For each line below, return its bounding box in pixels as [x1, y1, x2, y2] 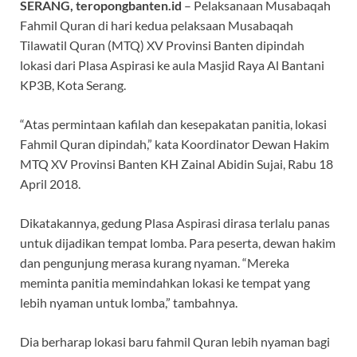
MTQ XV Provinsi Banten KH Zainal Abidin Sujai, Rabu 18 [20, 156, 333, 172]
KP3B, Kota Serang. [20, 77, 126, 93]
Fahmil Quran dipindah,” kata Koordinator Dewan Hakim [20, 136, 329, 152]
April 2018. [20, 176, 80, 192]
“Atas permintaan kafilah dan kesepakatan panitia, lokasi [20, 116, 327, 132]
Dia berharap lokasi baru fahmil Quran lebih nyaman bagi [20, 334, 330, 350]
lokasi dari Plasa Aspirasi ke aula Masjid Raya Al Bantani [20, 57, 324, 73]
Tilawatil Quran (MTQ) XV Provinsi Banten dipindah [20, 37, 304, 53]
